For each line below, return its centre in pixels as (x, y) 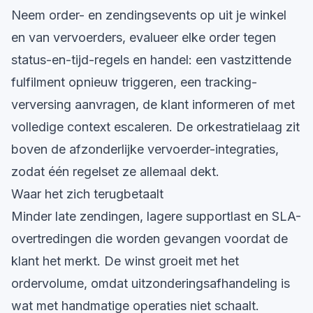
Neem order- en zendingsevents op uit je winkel (149, 15)
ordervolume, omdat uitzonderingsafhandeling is (151, 283)
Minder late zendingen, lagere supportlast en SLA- (156, 216)
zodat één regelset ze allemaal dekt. (115, 172)
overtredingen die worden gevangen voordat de (150, 239)
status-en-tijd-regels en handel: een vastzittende (151, 60)
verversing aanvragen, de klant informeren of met (153, 104)
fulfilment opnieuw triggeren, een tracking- (134, 82)
